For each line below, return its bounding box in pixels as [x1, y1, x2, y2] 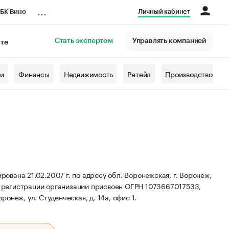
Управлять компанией [132, 37, 206, 44]
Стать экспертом [54, 37, 113, 44]
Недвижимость [63, 68, 113, 79]
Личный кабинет [138, 8, 190, 15]
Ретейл [127, 68, 151, 79]
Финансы [18, 68, 50, 79]
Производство [165, 68, 213, 79]
